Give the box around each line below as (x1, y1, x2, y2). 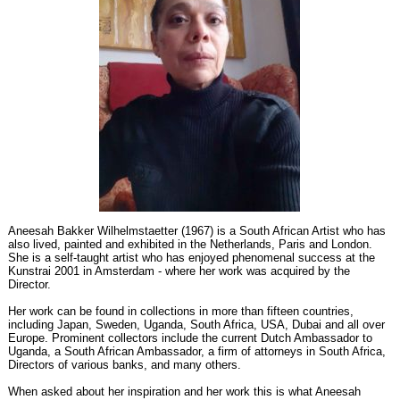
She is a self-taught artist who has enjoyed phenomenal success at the (8, 250, 375, 264)
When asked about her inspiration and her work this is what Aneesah (8, 384, 361, 398)
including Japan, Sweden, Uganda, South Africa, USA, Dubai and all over (8, 317, 385, 331)
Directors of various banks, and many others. (8, 357, 241, 371)
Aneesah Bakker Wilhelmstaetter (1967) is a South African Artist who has (8, 223, 386, 237)
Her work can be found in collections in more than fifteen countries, (8, 304, 354, 318)
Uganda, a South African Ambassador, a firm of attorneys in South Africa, (8, 344, 386, 358)
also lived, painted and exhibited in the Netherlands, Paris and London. (8, 237, 372, 251)
